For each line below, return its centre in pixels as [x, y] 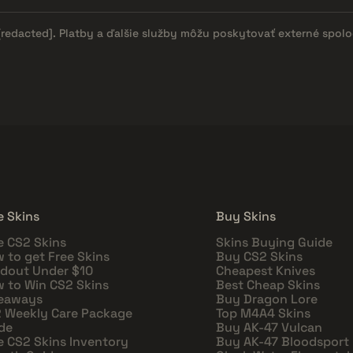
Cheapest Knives [266, 270]
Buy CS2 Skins [259, 256]
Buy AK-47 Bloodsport [282, 341]
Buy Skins [246, 216]
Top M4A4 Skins [263, 313]
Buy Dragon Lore [267, 299]
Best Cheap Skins [268, 284]
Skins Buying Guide [274, 242]
